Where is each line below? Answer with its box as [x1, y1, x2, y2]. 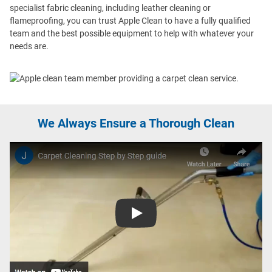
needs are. [10, 41, 49, 52]
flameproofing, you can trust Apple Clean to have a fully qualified [10, 16, 251, 26]
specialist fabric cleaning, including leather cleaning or [10, 3, 211, 13]
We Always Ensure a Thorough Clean [38, 116, 234, 131]
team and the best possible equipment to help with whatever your [10, 29, 254, 39]
